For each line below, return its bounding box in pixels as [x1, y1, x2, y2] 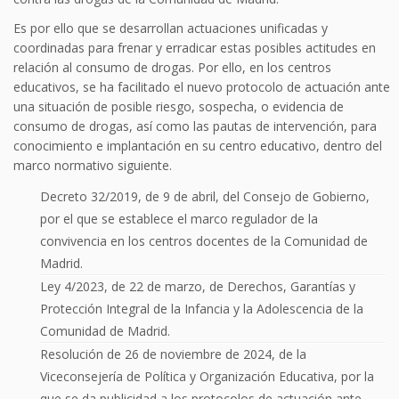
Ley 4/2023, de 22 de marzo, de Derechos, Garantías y [40, 278, 355, 296]
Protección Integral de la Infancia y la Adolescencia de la [40, 300, 363, 318]
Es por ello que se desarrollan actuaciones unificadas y [13, 20, 328, 37]
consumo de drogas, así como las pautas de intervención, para [13, 118, 377, 135]
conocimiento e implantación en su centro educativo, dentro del [13, 137, 382, 155]
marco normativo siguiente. [13, 157, 172, 175]
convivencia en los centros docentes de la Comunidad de [40, 232, 368, 250]
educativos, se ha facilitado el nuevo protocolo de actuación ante [13, 78, 390, 96]
